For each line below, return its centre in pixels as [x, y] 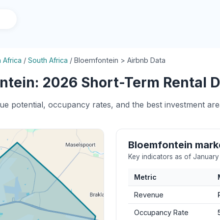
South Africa [48, 60]
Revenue [149, 195]
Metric [145, 177]
